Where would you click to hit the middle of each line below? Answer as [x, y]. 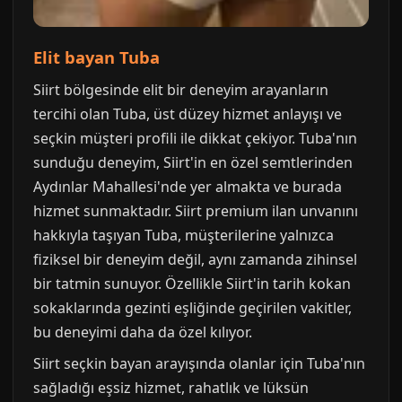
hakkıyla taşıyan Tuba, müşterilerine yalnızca [184, 235]
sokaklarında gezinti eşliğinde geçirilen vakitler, [192, 307]
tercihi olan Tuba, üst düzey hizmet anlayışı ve [188, 114]
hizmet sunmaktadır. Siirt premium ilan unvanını [196, 210]
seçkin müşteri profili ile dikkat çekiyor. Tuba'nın [195, 138]
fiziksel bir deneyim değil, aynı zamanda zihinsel [195, 259]
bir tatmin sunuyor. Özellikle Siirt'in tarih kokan [192, 283]
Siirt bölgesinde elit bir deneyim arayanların [181, 89]
